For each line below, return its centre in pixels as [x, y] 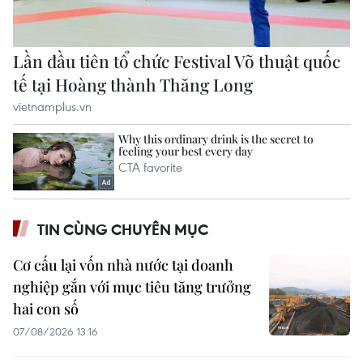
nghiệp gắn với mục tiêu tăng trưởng [132, 286]
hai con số [46, 308]
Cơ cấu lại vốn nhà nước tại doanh [123, 265]
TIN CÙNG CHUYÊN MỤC [123, 229]
